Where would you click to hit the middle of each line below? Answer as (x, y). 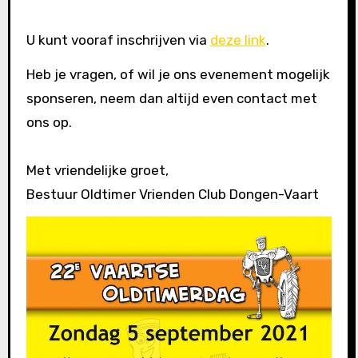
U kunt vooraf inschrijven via (118, 40)
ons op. (49, 122)
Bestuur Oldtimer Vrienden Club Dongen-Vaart (172, 194)
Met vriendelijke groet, (97, 170)
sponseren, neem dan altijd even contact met (171, 98)
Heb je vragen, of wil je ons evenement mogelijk (178, 74)
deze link (238, 40)
